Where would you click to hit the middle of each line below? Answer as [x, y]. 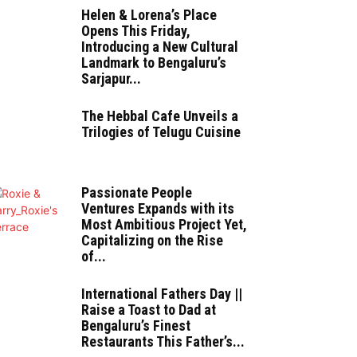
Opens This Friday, [136, 31]
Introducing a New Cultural [160, 47]
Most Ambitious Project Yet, [164, 225]
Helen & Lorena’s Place [149, 15]
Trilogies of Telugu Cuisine [161, 132]
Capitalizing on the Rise [152, 241]
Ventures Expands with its [158, 209]
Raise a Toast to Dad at [149, 310]
